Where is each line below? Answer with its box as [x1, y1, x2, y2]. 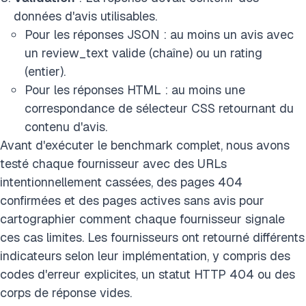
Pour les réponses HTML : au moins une [25, 82, 245, 98]
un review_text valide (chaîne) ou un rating [25, 45, 262, 61]
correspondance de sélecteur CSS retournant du [25, 100, 294, 116]
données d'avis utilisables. [14, 8, 157, 24]
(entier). [25, 64, 66, 79]
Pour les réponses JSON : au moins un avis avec [25, 27, 294, 42]
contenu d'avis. [25, 119, 107, 135]
